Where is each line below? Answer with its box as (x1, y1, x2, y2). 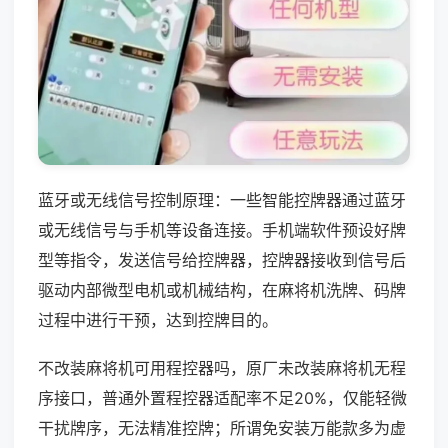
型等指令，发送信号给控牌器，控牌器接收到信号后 (38, 249, 406, 270)
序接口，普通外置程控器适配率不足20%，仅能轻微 (38, 387, 407, 408)
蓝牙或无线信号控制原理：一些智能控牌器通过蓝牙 (38, 189, 406, 210)
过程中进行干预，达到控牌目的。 (38, 309, 278, 330)
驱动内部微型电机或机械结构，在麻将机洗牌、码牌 (38, 279, 406, 300)
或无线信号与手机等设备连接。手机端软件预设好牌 (38, 219, 406, 240)
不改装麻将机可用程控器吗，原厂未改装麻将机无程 (38, 357, 406, 378)
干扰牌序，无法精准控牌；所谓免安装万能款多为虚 (38, 417, 406, 438)
